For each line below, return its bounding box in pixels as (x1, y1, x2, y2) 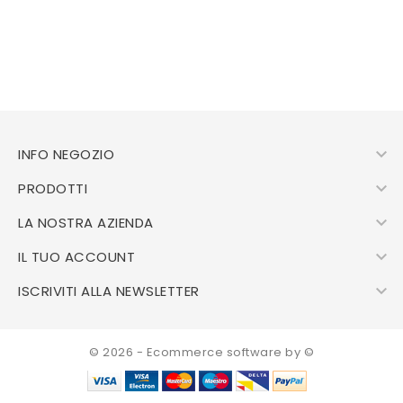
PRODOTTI (18, 179, 87, 198)
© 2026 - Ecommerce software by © (89, 344, 314, 361)
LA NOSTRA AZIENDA (18, 213, 154, 232)
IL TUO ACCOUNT (18, 247, 135, 266)
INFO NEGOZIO (18, 145, 114, 164)
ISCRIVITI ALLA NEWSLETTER (18, 282, 200, 300)
